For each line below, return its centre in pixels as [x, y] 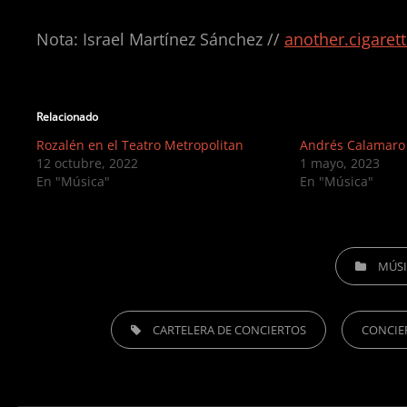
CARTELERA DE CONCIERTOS [229, 330]
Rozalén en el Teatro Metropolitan [140, 145]
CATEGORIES [369, 258]
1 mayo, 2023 [340, 164]
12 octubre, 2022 [87, 164]
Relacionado [67, 117]
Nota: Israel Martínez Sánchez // [160, 40]
